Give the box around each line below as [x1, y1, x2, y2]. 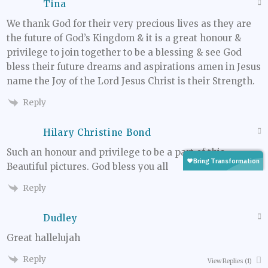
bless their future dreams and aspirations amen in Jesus [7, 61, 261, 73]
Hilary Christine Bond [43, 127, 151, 139]
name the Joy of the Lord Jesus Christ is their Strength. [7, 75, 255, 87]
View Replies [208, 257, 243, 266]
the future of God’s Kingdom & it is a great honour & [7, 32, 241, 44]
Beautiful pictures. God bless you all [7, 161, 168, 173]
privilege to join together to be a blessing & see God [7, 47, 242, 59]
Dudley [43, 212, 78, 224]
